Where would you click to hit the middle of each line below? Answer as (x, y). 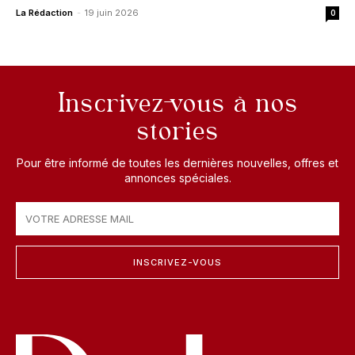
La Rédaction (44, 13)
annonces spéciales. (177, 178)
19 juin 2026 (112, 13)
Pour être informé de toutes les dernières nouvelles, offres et (177, 163)
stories (177, 132)
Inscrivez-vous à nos (177, 104)
